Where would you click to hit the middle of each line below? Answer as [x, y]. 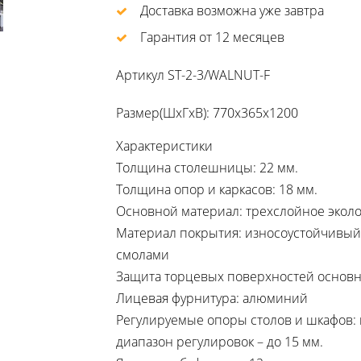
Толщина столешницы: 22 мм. [207, 168]
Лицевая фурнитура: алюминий [212, 299]
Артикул [140, 75]
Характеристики [164, 146]
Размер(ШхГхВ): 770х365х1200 [207, 112]
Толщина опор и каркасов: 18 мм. [217, 190]
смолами [143, 255]
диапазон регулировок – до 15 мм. [220, 342]
